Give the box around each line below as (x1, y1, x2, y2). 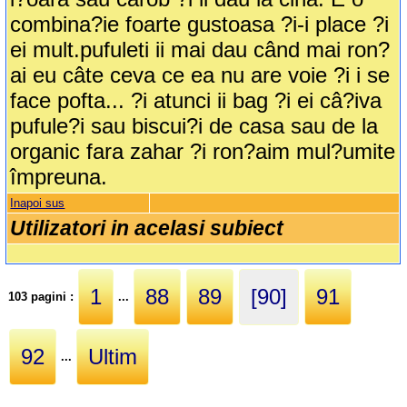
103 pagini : (8, 289, 78, 303)
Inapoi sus (10, 196, 65, 211)
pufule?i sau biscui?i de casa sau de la (10, 114, 379, 139)
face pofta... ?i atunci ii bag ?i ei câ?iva (10, 88, 382, 114)
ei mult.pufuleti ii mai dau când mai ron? (10, 37, 391, 63)
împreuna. (10, 164, 108, 190)
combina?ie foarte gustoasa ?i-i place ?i (10, 12, 390, 37)
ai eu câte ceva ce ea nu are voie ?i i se (10, 63, 391, 88)
